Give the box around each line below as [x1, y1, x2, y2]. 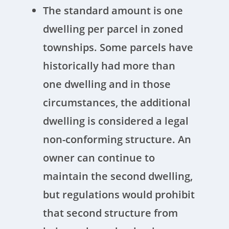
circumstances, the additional [43, 96, 191, 109]
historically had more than [43, 59, 176, 73]
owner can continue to [43, 151, 155, 165]
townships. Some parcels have [43, 40, 194, 54]
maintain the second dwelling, [43, 169, 193, 183]
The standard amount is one [43, 4, 184, 17]
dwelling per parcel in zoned [43, 22, 184, 36]
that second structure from [43, 206, 178, 220]
